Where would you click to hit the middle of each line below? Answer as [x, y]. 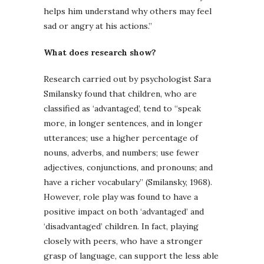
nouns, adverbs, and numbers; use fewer [121, 152]
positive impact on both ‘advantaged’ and [124, 211]
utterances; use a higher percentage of [121, 138]
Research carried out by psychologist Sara [127, 79]
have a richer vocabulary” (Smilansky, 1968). [128, 182]
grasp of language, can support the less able [131, 255]
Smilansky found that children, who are [120, 93]
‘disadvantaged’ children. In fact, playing [121, 226]
